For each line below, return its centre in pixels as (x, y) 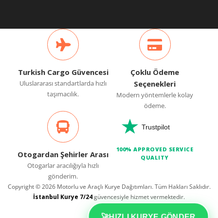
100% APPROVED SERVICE (155, 149)
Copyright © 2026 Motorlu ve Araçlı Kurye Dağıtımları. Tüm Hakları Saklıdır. (109, 187)
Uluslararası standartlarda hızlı (63, 83)
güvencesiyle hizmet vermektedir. (139, 197)
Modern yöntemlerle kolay (155, 95)
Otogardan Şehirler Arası (63, 154)
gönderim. (63, 176)
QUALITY (155, 158)
